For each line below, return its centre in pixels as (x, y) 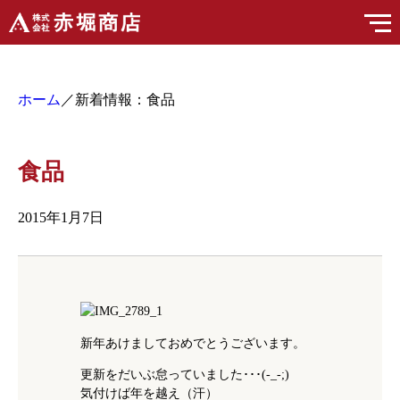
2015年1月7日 (61, 217)
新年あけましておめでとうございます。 (193, 342)
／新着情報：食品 (118, 100)
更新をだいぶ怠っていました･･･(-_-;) (185, 374)
